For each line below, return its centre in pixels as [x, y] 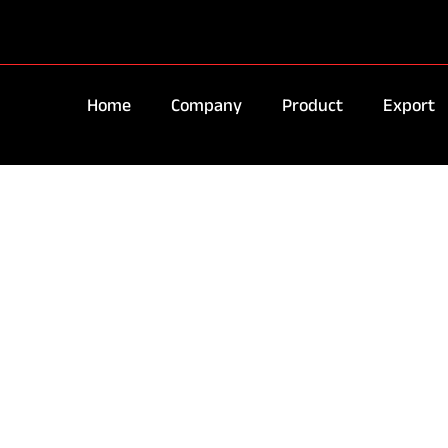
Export [409, 104]
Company [206, 104]
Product [312, 104]
